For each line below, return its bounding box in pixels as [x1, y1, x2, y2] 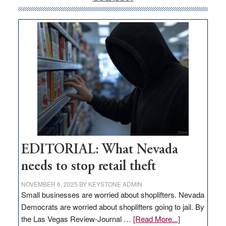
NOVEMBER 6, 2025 [21, 180, 78, 189]
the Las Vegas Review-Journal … [21, 213, 133, 224]
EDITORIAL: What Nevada [21, 143, 178, 157]
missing [182, 29, 208, 40]
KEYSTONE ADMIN [88, 180, 142, 189]
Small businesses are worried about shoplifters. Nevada [21, 189, 204, 200]
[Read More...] [133, 213, 180, 224]
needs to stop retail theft [21, 160, 156, 174]
